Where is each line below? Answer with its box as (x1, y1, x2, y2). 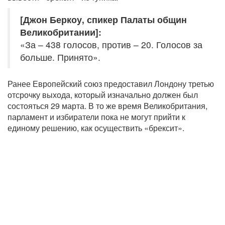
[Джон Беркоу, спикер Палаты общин (20, 13, 187, 26)
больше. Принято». (20, 51, 100, 64)
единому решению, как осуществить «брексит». (8, 122, 184, 134)
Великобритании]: (20, 26, 101, 39)
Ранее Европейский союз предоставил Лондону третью (8, 78, 214, 90)
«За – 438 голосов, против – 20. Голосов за (20, 38, 202, 51)
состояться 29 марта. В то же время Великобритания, (8, 100, 207, 112)
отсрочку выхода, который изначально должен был (8, 89, 198, 101)
